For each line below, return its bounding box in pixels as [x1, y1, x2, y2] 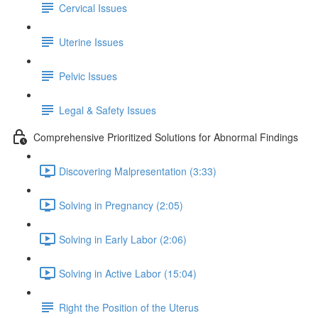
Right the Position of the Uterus [59, 300, 199, 314]
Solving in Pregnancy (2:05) [59, 197, 183, 212]
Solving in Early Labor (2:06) [59, 231, 187, 246]
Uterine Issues [59, 34, 124, 49]
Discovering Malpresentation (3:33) [59, 163, 216, 178]
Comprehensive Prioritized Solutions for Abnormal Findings [33, 129, 298, 144]
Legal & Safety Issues [59, 102, 156, 117]
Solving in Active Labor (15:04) [59, 265, 197, 280]
